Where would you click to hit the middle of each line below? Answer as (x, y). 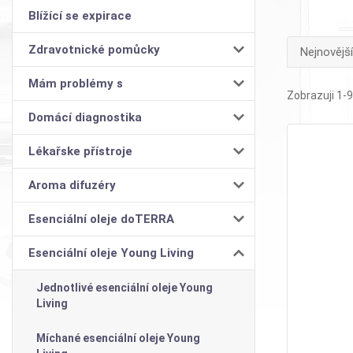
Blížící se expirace (80, 15)
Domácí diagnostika (85, 117)
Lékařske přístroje (80, 151)
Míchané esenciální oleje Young (118, 338)
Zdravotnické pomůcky (94, 49)
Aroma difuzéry (72, 185)
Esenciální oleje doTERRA (101, 219)
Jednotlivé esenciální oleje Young (124, 287)
